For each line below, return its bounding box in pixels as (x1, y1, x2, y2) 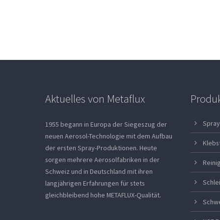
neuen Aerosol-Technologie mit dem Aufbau (45, 132, 173, 140)
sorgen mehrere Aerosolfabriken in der (45, 155, 160, 164)
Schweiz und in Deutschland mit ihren (45, 167, 153, 176)
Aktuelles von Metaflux (45, 92, 145, 106)
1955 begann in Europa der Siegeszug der (45, 120, 167, 129)
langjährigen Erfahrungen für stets (45, 179, 145, 188)
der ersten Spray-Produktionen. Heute (45, 143, 158, 152)
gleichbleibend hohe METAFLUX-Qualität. (45, 191, 162, 199)
